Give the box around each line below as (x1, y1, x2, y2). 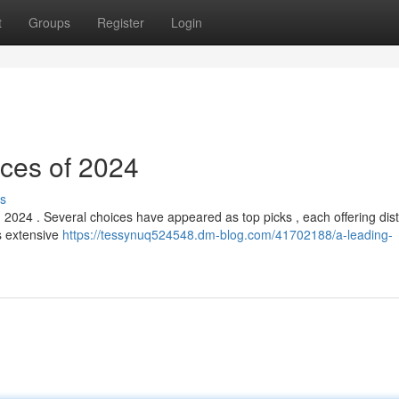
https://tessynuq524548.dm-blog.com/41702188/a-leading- (62, 225, 393, 243)
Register (97, 13, 144, 31)
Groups (28, 13, 70, 31)
